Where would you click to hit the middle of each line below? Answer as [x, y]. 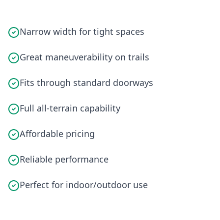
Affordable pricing [57, 133]
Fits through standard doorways [86, 82]
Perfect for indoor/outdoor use [84, 184]
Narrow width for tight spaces [82, 31]
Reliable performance [64, 159]
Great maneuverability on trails [84, 57]
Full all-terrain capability [70, 108]
